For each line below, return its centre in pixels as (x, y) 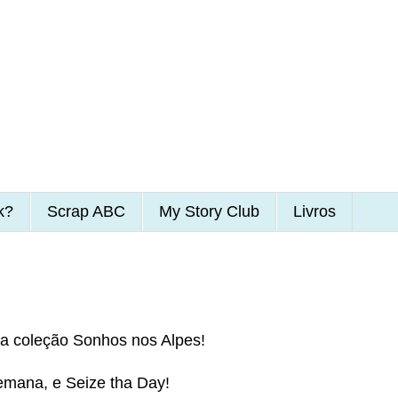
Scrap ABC (86, 211)
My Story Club (209, 211)
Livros (314, 211)
